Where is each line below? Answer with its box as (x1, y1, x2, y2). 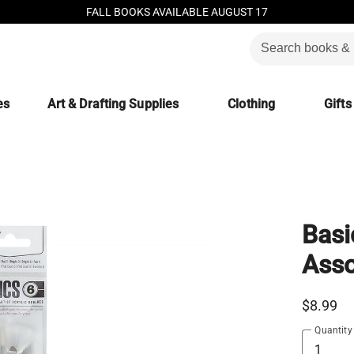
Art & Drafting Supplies (47, 96, 179, 111)
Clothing (228, 96, 276, 111)
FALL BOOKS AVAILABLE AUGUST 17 (86, 6, 268, 18)
